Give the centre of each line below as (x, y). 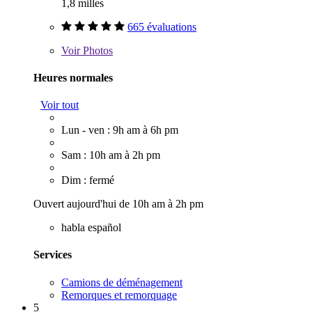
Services (53, 255)
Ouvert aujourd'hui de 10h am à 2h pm (118, 204)
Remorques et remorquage (119, 295)
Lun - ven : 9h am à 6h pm (120, 130)
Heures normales (73, 77)
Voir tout (60, 105)
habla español (91, 228)
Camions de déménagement (122, 282)
